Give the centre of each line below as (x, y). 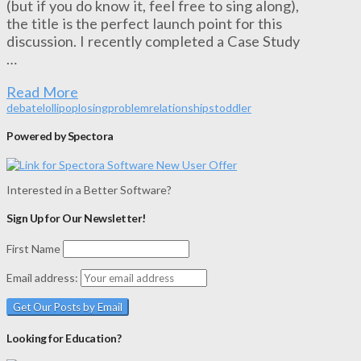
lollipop (60, 107)
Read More (42, 91)
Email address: (44, 278)
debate (25, 107)
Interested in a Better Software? (89, 189)
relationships (182, 107)
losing (93, 107)
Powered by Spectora (60, 136)
